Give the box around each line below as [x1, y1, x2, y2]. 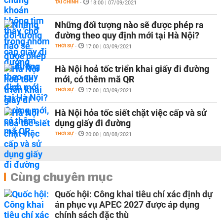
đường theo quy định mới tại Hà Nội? [55, 30, 199, 40]
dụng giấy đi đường [55, 118, 131, 128]
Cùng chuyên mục [10, 169, 113, 184]
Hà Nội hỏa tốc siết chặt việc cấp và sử [55, 108, 207, 118]
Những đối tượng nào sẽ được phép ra [55, 20, 204, 30]
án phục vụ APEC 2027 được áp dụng [55, 199, 199, 210]
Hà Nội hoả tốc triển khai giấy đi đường [55, 64, 209, 74]
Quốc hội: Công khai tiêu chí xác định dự [55, 189, 213, 199]
